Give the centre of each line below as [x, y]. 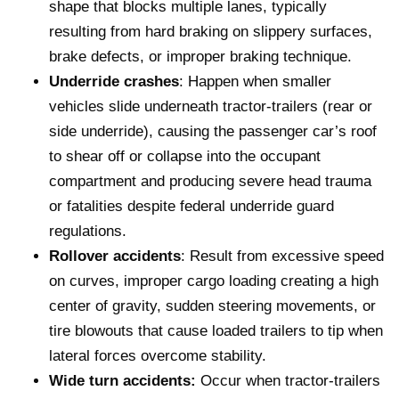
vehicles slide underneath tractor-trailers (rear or [211, 106]
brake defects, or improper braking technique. [200, 56]
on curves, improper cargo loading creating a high [214, 281]
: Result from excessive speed [282, 256]
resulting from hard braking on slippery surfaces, [211, 31]
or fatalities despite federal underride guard [191, 206]
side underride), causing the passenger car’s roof [213, 131]
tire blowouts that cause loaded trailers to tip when [216, 330]
